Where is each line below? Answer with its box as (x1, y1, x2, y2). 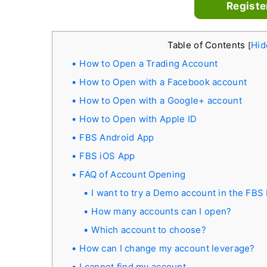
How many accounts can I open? (91, 206, 232, 217)
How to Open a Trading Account (79, 58, 218, 69)
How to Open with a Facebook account (79, 76, 247, 88)
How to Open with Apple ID (79, 113, 197, 125)
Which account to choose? (91, 224, 207, 235)
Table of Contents (167, 39, 248, 51)
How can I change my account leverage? (79, 243, 255, 254)
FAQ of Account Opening (79, 169, 186, 180)
